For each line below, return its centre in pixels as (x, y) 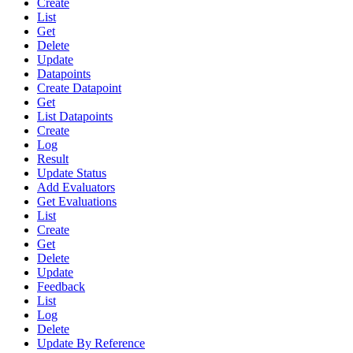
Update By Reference (91, 344)
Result (53, 159)
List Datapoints (75, 117)
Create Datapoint (79, 88)
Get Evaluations (77, 202)
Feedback (61, 287)
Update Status (72, 173)
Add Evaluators (76, 188)
